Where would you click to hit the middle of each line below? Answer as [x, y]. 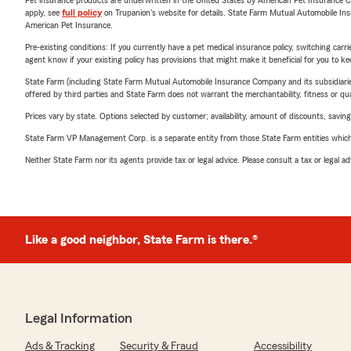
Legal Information [79, 318]
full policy [82, 13]
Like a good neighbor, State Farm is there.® [141, 240]
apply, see [43, 13]
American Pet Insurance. [69, 25]
